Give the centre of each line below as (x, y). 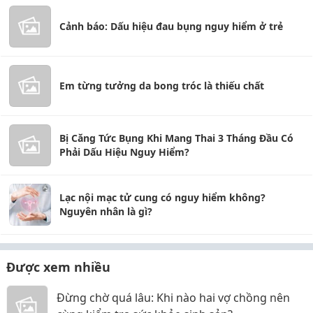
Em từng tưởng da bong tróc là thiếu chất (162, 86)
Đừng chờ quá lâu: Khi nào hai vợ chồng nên (173, 298)
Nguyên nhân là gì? (106, 211)
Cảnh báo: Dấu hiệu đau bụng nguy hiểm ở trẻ (171, 26)
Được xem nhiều (58, 267)
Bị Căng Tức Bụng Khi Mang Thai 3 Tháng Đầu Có (176, 138)
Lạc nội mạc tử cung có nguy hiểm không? (162, 197)
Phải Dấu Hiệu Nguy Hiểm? (124, 152)
